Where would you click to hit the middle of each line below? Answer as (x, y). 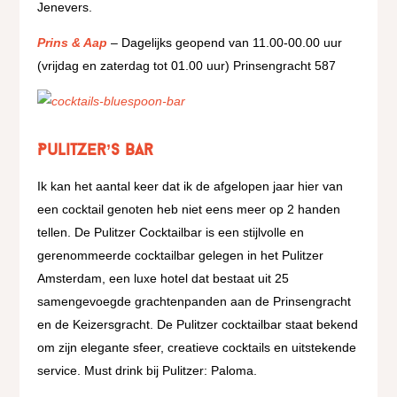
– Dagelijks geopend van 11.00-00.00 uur (227, 43)
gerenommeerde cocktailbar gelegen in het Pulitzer (181, 255)
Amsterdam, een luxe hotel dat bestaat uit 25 (163, 278)
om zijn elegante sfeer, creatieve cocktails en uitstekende (197, 347)
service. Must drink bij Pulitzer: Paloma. (148, 370)
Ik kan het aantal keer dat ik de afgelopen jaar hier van (191, 186)
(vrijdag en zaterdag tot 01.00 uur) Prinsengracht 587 (187, 66)
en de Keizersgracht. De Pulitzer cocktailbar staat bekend (198, 324)
